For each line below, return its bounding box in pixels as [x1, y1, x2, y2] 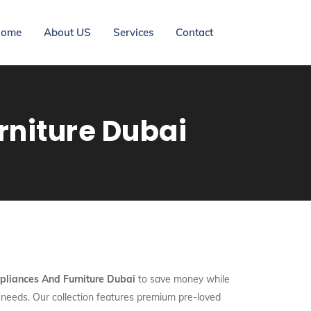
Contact [176, 26, 213, 39]
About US [44, 26, 91, 39]
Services [113, 26, 153, 39]
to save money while [135, 273, 230, 285]
